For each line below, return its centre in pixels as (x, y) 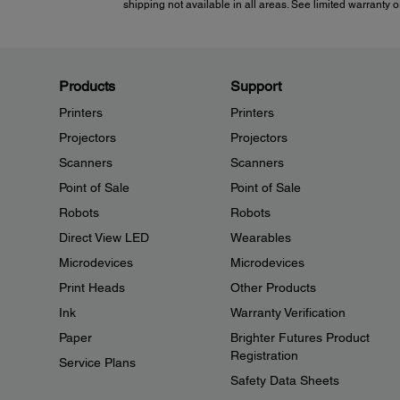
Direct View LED (104, 238)
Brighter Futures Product (300, 338)
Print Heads (92, 288)
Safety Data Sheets (284, 381)
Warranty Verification (287, 313)
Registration (264, 356)
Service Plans (97, 363)
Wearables (260, 238)
